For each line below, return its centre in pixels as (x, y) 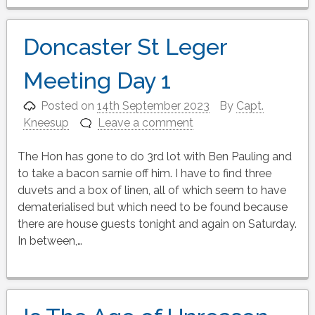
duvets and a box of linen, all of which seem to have (152, 190)
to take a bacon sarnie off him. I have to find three (144, 173)
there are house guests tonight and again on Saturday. (157, 224)
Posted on (69, 105)
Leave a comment (146, 122)
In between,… (50, 240)
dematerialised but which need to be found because (152, 207)
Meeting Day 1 (97, 80)
